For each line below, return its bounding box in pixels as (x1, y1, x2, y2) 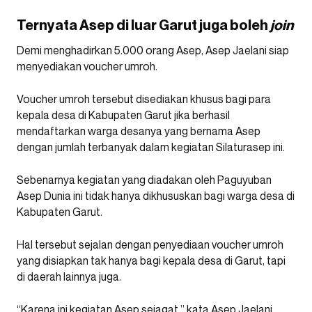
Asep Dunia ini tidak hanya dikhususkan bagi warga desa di (17, 188, 295, 203)
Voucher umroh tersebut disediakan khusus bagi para (17, 91, 271, 106)
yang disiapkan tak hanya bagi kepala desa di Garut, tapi (17, 253, 286, 267)
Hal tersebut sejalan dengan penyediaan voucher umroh (17, 237, 283, 251)
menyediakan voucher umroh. (17, 58, 157, 73)
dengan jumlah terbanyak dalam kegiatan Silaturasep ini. (17, 139, 285, 154)
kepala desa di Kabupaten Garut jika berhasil (17, 107, 230, 122)
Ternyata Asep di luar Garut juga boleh (17, 16, 270, 33)
